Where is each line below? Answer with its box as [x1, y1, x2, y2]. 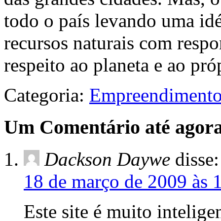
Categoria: [4, 84, 89, 106]
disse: [175, 148, 219, 170]
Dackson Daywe [44, 148, 170, 170]
